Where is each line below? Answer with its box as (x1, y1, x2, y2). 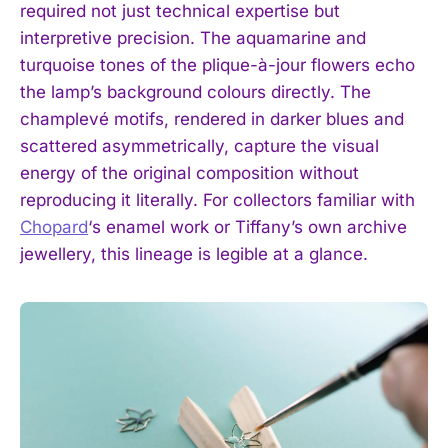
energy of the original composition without (20, 162, 359, 183)
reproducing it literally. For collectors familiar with (20, 189, 415, 210)
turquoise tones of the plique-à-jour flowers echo (20, 54, 415, 75)
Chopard (20, 216, 88, 237)
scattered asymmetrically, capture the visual (20, 135, 379, 156)
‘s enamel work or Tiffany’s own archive (88, 216, 407, 237)
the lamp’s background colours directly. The (20, 81, 371, 102)
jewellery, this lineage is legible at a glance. (20, 243, 368, 264)
